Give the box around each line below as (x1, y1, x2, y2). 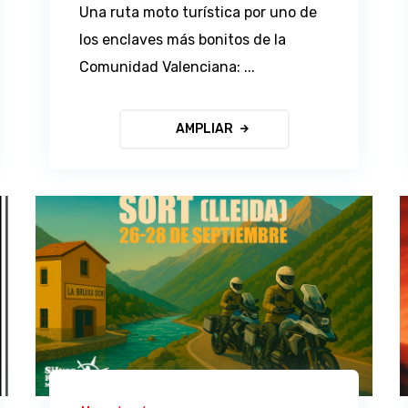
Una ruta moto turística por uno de (79, 3, 318, 21)
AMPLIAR (175, 120, 233, 137)
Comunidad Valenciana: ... (79, 57, 256, 76)
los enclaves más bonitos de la (79, 30, 287, 48)
